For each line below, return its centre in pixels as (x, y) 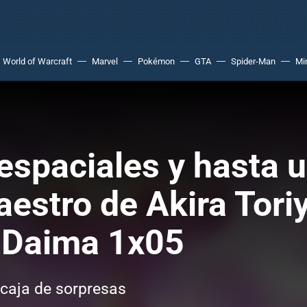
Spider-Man (253, 61)
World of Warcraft (37, 61)
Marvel (105, 61)
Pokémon (156, 61)
